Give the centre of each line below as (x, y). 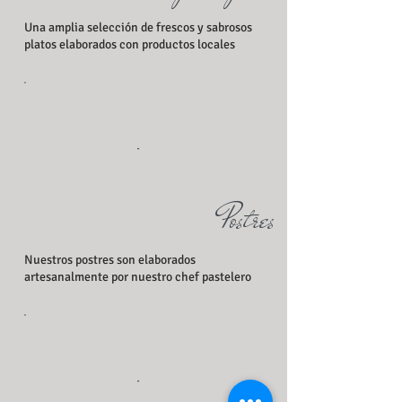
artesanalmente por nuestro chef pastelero (137, 277)
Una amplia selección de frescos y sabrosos (138, 28)
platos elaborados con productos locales (129, 45)
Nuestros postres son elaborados (109, 260)
